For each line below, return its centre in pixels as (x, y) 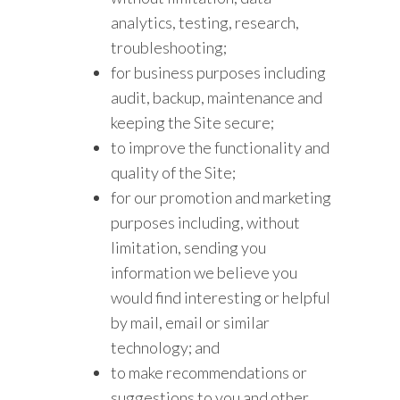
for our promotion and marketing (221, 197)
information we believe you (204, 272)
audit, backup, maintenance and (217, 97)
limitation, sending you (189, 247)
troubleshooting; (169, 47)
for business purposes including (219, 72)
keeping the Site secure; (193, 122)
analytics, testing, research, (205, 22)
